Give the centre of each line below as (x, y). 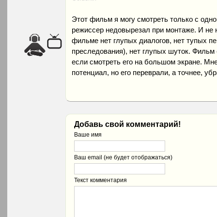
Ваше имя (88, 135)
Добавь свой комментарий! (127, 124)
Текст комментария (101, 180)
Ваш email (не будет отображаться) (123, 157)
